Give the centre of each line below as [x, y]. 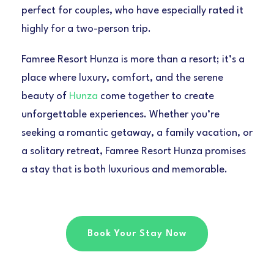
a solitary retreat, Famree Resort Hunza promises [134, 152]
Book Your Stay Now [137, 234]
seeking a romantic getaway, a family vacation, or [137, 133]
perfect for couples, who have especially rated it [132, 11]
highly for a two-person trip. [86, 29]
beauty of [45, 97]
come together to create [156, 97]
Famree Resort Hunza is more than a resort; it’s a [133, 60]
